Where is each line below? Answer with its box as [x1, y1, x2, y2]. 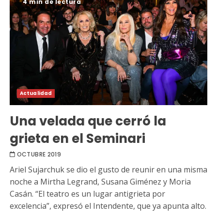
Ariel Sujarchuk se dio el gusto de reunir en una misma [10, 164, 207, 175]
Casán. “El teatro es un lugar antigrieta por [10, 188, 165, 199]
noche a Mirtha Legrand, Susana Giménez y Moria [10, 176, 191, 187]
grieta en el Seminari [10, 129, 145, 147]
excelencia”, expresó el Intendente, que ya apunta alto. [10, 200, 206, 211]
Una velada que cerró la [10, 112, 166, 130]
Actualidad [20, 89, 52, 97]
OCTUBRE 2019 [16, 150, 62, 158]
